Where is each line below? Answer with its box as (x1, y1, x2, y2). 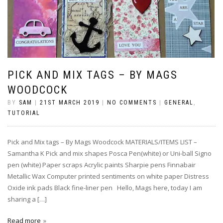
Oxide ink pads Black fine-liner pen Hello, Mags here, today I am (7, 183, 202, 193)
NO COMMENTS (107, 99, 157, 107)
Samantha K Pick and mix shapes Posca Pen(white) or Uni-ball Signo (7, 149, 212, 158)
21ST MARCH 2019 (40, 99, 100, 107)
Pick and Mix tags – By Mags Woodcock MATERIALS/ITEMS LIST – (7, 137, 199, 147)
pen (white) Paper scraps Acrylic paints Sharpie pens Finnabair (7, 160, 196, 170)
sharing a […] (7, 195, 47, 204)
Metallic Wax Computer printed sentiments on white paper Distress (7, 172, 209, 181)
